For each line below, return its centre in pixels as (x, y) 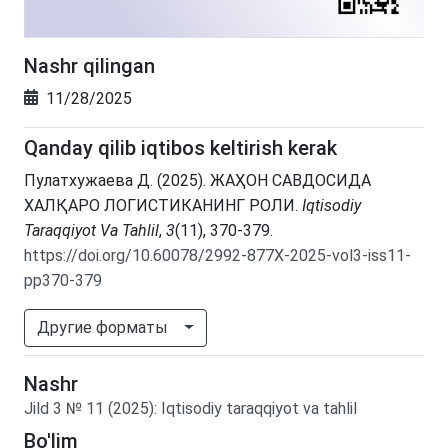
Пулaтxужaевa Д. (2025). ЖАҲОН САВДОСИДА (197, 181)
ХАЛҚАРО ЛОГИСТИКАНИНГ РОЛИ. (163, 206)
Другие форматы (104, 328)
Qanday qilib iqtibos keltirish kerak (180, 148)
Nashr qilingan (89, 66)
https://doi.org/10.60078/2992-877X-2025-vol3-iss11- (217, 256)
